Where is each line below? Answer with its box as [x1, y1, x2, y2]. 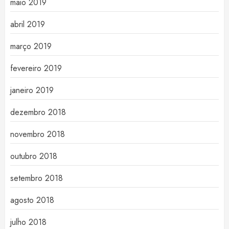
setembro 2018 [10, 172, 63, 185]
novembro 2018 [10, 128, 65, 141]
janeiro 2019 [10, 84, 54, 97]
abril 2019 [10, 18, 45, 31]
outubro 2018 [10, 150, 57, 163]
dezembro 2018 [10, 106, 66, 119]
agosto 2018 [10, 194, 54, 207]
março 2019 [10, 40, 52, 53]
